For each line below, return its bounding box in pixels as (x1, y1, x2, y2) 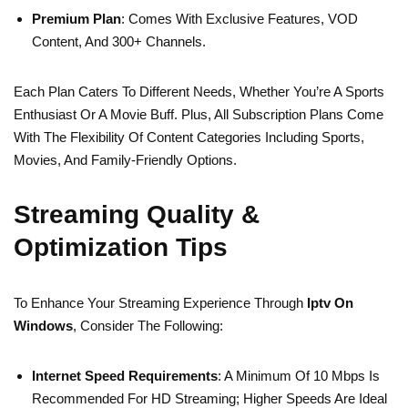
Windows (14, 318, 73, 334)
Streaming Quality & (14, 200, 260, 229)
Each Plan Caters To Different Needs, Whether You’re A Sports (14, 84, 384, 100)
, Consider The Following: (73, 318, 223, 334)
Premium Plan (32, 11, 121, 27)
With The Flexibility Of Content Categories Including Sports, (14, 129, 364, 146)
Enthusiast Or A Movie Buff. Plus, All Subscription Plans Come (14, 107, 383, 123)
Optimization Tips (14, 233, 228, 262)
